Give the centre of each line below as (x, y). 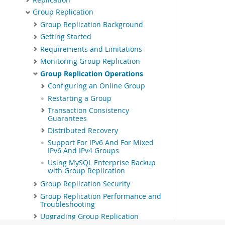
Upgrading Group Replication (89, 216)
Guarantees (67, 118)
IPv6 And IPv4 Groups (83, 151)
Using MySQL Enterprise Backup (102, 163)
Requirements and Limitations (91, 49)
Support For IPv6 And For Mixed (101, 143)
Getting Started (66, 37)
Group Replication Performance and (101, 196)
